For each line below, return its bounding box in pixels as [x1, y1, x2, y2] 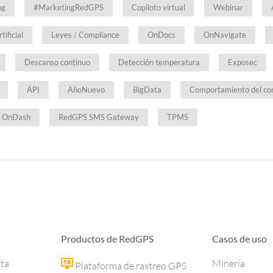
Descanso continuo [24, 57, 90, 67]
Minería [212, 257, 245, 269]
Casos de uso [212, 233, 267, 244]
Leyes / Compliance [51, 30, 119, 40]
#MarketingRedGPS [34, 2, 104, 12]
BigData [133, 85, 161, 94]
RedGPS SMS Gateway [58, 112, 139, 122]
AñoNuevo [68, 85, 105, 94]
